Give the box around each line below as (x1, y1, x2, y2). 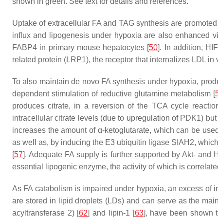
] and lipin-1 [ (88, 209, 135, 217)
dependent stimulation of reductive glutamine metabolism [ (12, 90, 215, 98)
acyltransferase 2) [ (12, 209, 79, 217)
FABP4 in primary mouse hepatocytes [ (12, 43, 149, 52)
